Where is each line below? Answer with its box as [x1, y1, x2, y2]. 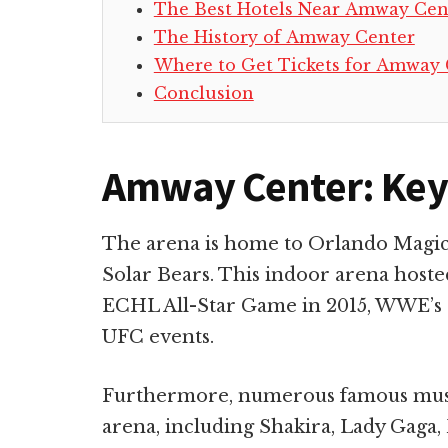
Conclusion [153, 82, 254, 103]
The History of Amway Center [153, 26, 415, 47]
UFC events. [102, 325, 219, 348]
